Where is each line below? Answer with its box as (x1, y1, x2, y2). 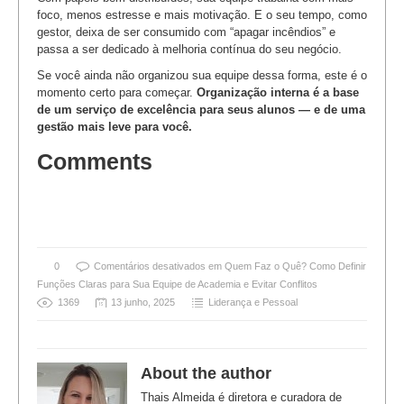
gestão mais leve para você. (37, 119, 192, 133)
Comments (37, 149, 152, 174)
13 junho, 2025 (111, 296, 178, 308)
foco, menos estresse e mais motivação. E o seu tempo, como (37, 7, 367, 22)
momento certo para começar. (37, 85, 197, 99)
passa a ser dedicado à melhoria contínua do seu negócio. (37, 41, 342, 56)
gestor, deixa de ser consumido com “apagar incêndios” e (37, 24, 335, 39)
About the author (141, 363, 271, 382)
